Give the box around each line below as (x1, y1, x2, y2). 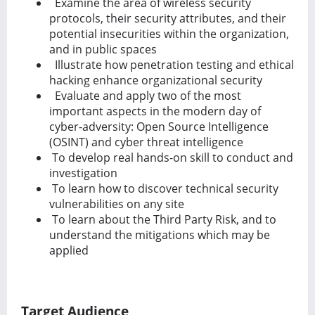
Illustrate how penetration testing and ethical (49, 56, 294, 72)
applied (49, 242, 89, 258)
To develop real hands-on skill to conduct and (49, 149, 293, 165)
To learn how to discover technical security (49, 180, 278, 196)
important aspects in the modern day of (49, 103, 261, 119)
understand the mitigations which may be (49, 226, 270, 243)
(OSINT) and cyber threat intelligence (49, 134, 243, 150)
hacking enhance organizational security (49, 72, 262, 88)
